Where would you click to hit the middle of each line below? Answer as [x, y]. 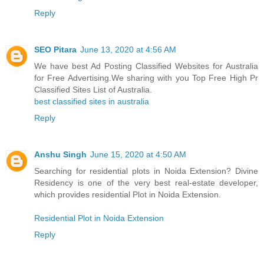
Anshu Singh [60, 155]
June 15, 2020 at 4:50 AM [138, 155]
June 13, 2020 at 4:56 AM [128, 50]
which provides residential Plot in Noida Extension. [128, 195]
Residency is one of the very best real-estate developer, [146, 183]
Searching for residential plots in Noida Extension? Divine [146, 171]
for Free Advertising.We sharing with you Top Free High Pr [146, 78]
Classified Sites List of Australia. [93, 90]
